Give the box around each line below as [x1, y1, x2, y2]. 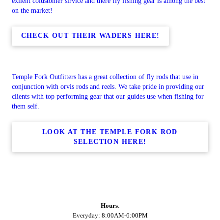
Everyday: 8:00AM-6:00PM [72, 211, 148, 219]
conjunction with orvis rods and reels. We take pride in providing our [12, 83, 204, 90]
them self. [12, 103, 39, 110]
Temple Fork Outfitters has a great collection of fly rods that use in [12, 73, 198, 81]
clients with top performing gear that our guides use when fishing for [12, 93, 204, 100]
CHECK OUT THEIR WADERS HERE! [21, 32, 160, 40]
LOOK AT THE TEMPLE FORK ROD [42, 128, 178, 136]
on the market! [12, 6, 53, 14]
